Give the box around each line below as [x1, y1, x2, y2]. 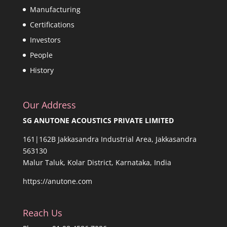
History [29, 65, 54, 75]
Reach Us [22, 206, 62, 219]
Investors [29, 35, 61, 45]
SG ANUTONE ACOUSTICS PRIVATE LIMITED [22, 116, 174, 126]
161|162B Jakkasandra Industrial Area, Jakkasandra [22, 134, 197, 144]
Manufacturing [29, 5, 81, 15]
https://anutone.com [22, 176, 92, 186]
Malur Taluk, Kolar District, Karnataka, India [22, 158, 171, 168]
